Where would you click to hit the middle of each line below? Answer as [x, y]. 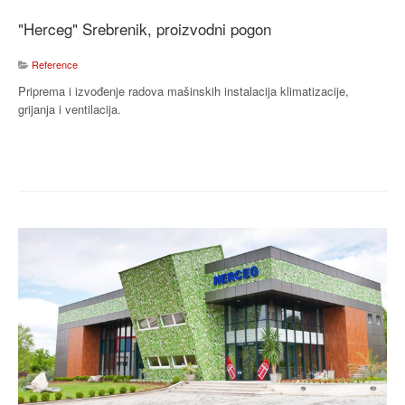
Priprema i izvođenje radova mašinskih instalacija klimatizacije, [184, 90]
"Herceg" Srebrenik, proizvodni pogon [145, 28]
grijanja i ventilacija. [70, 108]
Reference [55, 64]
